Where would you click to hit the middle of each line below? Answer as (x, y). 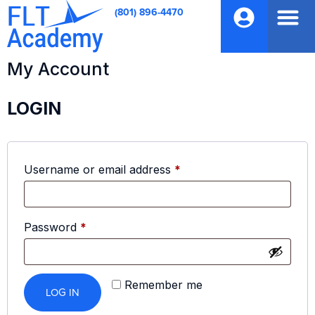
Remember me (163, 285)
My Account (58, 69)
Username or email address (99, 170)
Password (52, 227)
